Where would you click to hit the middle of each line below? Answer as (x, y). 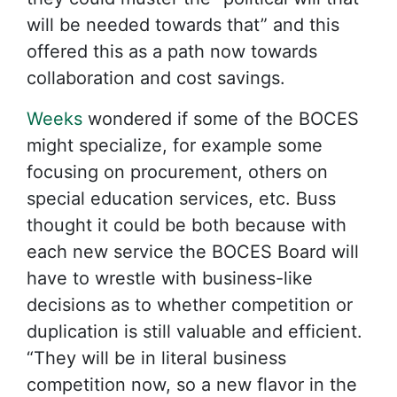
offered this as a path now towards (172, 51)
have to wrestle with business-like (170, 278)
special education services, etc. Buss (181, 198)
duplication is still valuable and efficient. (197, 331)
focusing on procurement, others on (177, 172)
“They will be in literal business (156, 358)
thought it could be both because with (187, 225)
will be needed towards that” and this (183, 25)
